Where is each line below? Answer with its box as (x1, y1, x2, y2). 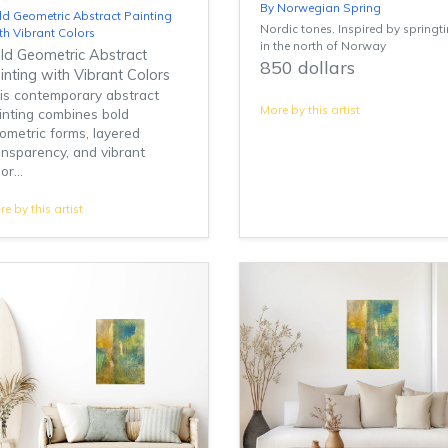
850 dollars (260, 56, 355, 80)
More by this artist (260, 102, 360, 118)
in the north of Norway (260, 38, 386, 54)
